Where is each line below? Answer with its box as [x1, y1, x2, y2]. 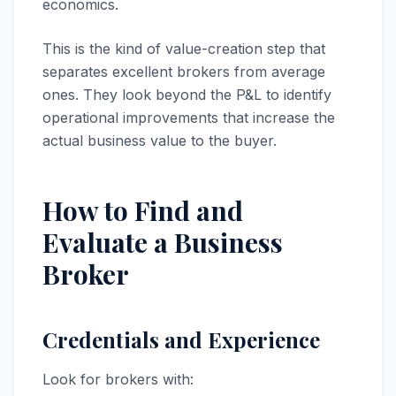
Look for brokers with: [42, 370, 194, 388]
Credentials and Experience [42, 325, 320, 354]
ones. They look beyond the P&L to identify [42, 86, 331, 103]
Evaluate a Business [42, 225, 283, 260]
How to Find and [42, 193, 243, 228]
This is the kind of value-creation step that [42, 40, 325, 57]
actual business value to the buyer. [42, 132, 277, 149]
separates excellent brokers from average [42, 63, 325, 80]
